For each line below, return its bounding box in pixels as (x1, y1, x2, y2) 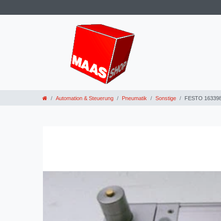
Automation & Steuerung (56, 95, 113, 101)
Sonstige (155, 95, 176, 101)
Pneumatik (122, 95, 147, 101)
